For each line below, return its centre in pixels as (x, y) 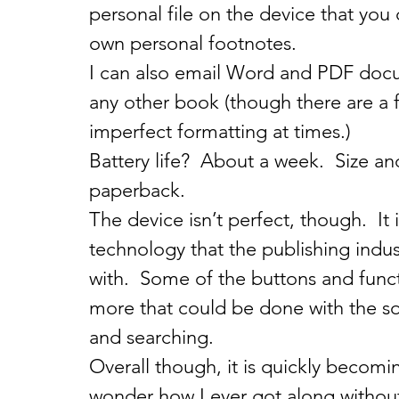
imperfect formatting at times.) (220, 131)
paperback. (137, 190)
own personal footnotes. (193, 43)
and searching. (151, 337)
